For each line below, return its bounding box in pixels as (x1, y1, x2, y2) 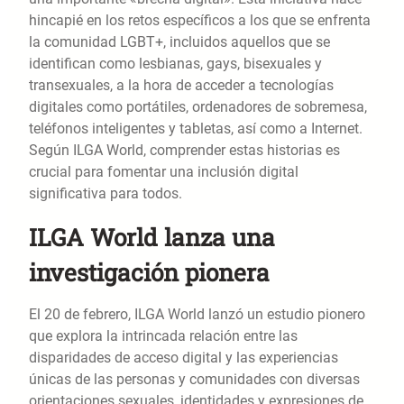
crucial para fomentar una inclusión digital (29, 163, 298, 181)
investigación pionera (29, 256, 270, 289)
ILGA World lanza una (29, 221, 275, 253)
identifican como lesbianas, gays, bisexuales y (29, 55, 322, 73)
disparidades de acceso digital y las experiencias (29, 349, 338, 367)
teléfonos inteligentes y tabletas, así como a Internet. (29, 120, 363, 138)
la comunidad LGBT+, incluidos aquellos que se (29, 33, 330, 51)
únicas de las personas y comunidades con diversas (29, 371, 360, 389)
